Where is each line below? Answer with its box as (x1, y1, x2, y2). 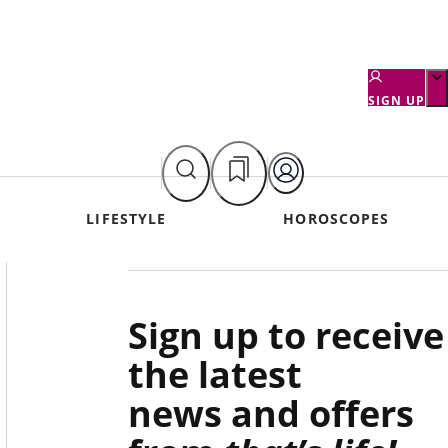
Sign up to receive (128, 311, 444, 360)
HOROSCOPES (283, 209, 390, 229)
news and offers (128, 389, 414, 438)
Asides (127, 255, 241, 304)
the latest (128, 350, 302, 399)
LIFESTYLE (86, 209, 167, 229)
